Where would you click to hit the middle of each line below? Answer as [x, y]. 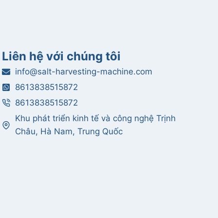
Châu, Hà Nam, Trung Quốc [69, 131]
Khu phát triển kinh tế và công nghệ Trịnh [96, 118]
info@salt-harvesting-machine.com [84, 72]
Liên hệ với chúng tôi [62, 56]
